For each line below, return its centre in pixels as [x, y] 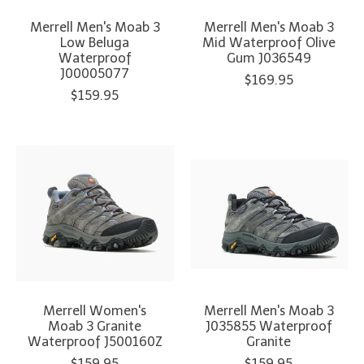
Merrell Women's [95, 310]
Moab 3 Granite [95, 326]
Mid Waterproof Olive [269, 42]
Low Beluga [95, 42]
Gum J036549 [269, 58]
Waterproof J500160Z [95, 341]
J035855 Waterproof [269, 326]
